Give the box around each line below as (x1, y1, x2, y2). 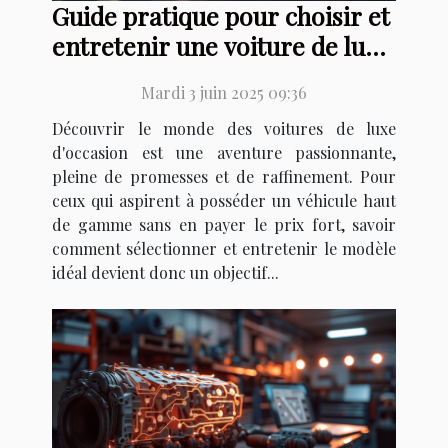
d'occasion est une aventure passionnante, (52, 142, 396, 164)
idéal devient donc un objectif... (52, 262, 279, 284)
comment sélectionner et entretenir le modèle (52, 238, 396, 260)
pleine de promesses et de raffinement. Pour (52, 166, 396, 188)
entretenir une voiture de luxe (52, 29, 391, 63)
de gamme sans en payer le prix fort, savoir (52, 214, 396, 236)
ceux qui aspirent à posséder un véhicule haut (52, 190, 396, 212)
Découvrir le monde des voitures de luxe (52, 118, 396, 140)
